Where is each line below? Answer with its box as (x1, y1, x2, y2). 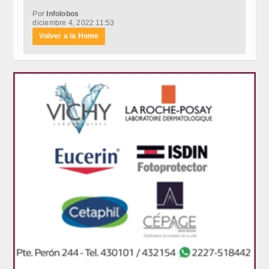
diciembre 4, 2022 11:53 (32, 19, 115, 28)
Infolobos (46, 10, 79, 19)
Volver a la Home (39, 32, 99, 41)
